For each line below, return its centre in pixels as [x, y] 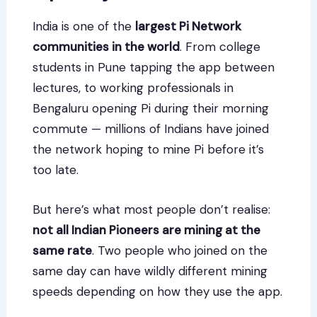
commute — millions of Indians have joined [151, 129]
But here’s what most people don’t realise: [152, 210]
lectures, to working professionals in [133, 88]
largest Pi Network [189, 27]
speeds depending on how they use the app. [158, 292]
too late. [56, 170]
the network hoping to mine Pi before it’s [149, 150]
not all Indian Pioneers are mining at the [147, 230]
